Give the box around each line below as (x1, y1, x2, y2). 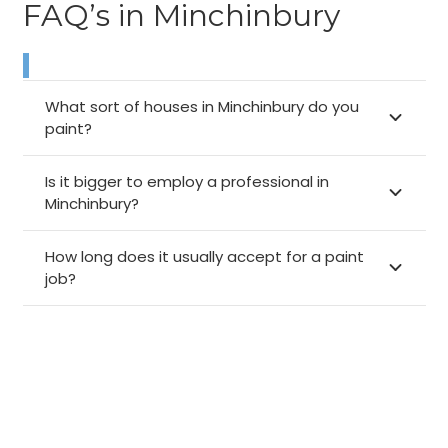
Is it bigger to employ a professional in (45, 170, 329, 192)
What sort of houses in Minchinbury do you (45, 95, 359, 117)
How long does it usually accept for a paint (45, 245, 364, 267)
